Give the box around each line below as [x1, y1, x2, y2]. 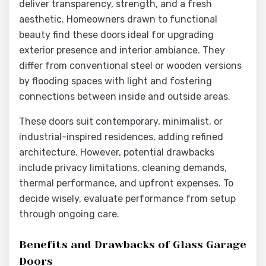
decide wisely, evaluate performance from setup [19, 193, 236, 204]
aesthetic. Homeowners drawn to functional [19, 14, 217, 25]
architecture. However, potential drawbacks [19, 147, 214, 158]
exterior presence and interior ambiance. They [19, 45, 225, 56]
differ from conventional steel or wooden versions [19, 60, 242, 71]
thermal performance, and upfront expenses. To [19, 178, 233, 189]
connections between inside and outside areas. [19, 91, 230, 102]
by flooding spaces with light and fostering [19, 75, 212, 87]
